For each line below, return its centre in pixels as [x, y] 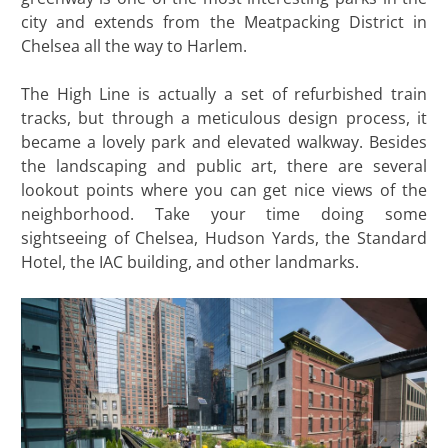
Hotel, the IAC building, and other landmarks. [189, 261]
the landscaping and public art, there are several [224, 165]
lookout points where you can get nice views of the [224, 189]
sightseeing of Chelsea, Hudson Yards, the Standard [224, 237]
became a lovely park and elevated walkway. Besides [224, 141]
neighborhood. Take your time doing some [224, 213]
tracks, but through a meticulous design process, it [224, 117]
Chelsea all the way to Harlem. [133, 45]
